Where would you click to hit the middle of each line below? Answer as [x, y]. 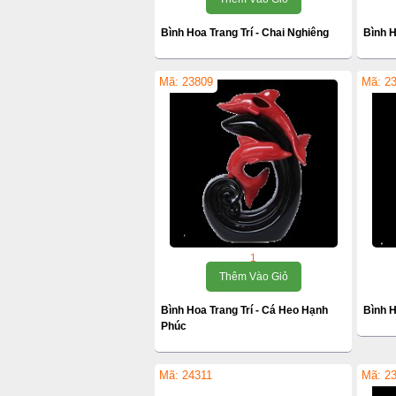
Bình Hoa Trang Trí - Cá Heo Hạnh [244, 310]
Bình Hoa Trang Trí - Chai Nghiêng [245, 33]
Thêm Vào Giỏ [253, 277]
